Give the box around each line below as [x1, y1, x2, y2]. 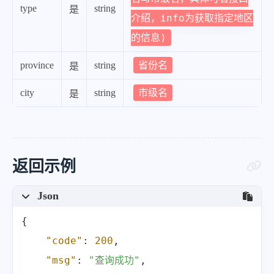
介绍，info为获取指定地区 [131, 12, 253, 24]
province [20, 59, 54, 70]
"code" [46, 235, 83, 247]
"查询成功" [89, 254, 140, 267]
